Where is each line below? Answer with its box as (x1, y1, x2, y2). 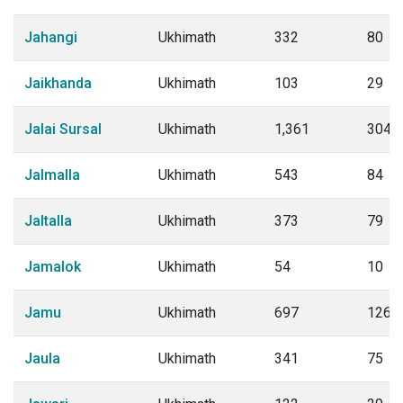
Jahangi (24, 29, 77, 46)
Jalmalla (24, 166, 80, 184)
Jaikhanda (24, 75, 92, 92)
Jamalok (24, 258, 81, 275)
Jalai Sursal (24, 121, 102, 138)
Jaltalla (24, 212, 72, 229)
